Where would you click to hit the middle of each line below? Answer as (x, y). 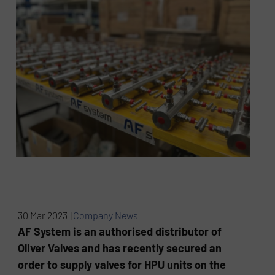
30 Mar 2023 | (46, 215)
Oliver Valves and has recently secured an (120, 248)
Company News (106, 215)
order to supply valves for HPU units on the (122, 265)
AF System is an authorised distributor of (120, 232)
